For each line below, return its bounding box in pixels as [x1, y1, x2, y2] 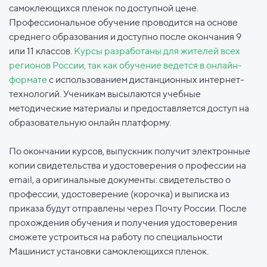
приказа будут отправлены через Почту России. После [9, 203, 247, 215]
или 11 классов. [9, 45, 74, 57]
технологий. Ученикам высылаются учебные [9, 88, 201, 100]
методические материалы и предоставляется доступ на [9, 103, 249, 114]
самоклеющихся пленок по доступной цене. [9, 2, 198, 14]
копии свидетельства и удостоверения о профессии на [9, 160, 246, 172]
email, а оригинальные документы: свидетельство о [9, 174, 231, 186]
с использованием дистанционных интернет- [49, 74, 244, 86]
